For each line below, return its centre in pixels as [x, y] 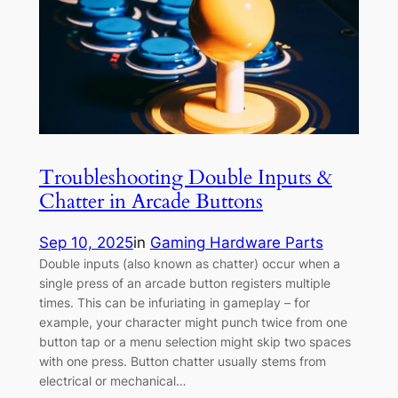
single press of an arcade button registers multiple [184, 283]
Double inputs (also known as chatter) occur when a [189, 263]
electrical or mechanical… [112, 380]
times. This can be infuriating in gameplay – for [174, 302]
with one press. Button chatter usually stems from [182, 361]
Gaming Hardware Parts [236, 242]
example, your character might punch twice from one [193, 322]
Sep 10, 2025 [86, 242]
